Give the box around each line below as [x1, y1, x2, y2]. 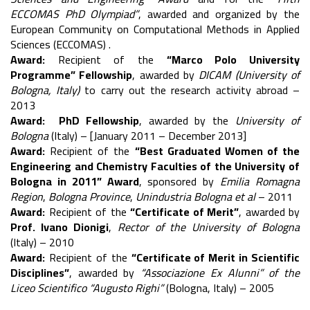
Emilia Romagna [220, 171, 300, 192]
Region [10, 186, 43, 207]
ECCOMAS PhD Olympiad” [10, 3, 139, 24]
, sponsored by [138, 171, 221, 192]
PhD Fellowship [58, 110, 139, 131]
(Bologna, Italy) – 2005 [163, 277, 274, 298]
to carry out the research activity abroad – [80, 80, 300, 100]
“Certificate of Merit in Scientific [131, 247, 300, 268]
